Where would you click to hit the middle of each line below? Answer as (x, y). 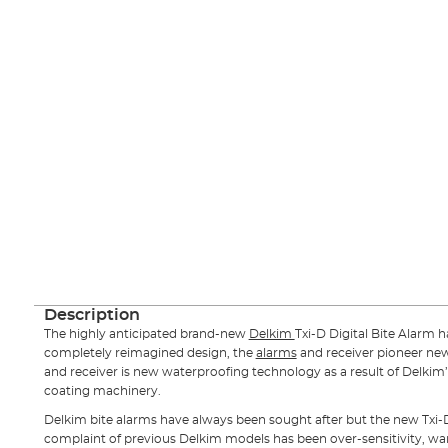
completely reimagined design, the (149, 352)
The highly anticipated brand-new (146, 333)
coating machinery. (102, 390)
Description (91, 314)
